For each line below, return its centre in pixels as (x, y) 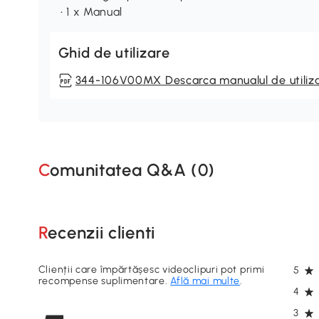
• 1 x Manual (91, 11)
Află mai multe (205, 281)
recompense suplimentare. (104, 281)
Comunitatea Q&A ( (124, 170)
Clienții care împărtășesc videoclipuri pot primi (151, 269)
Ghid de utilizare (114, 52)
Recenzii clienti (101, 233)
